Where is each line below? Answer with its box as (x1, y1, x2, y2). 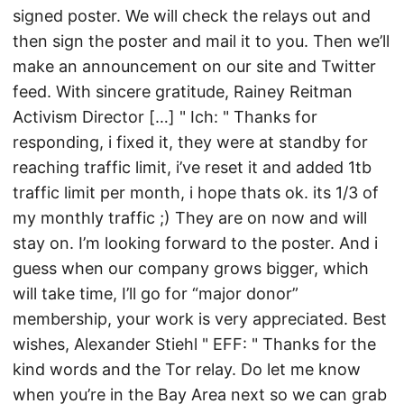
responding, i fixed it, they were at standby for (13, 133, 368, 151)
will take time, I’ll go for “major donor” (13, 284, 298, 303)
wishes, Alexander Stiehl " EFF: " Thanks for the (13, 335, 376, 353)
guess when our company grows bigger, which (13, 259, 369, 278)
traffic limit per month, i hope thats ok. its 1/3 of (13, 183, 379, 202)
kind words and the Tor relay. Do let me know (13, 360, 361, 379)
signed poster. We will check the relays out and (13, 6, 371, 25)
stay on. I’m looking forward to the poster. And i (13, 234, 378, 252)
